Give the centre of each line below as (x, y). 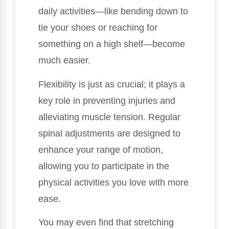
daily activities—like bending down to (113, 12)
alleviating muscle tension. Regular (109, 117)
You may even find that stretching (106, 223)
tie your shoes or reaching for (98, 28)
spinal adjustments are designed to (109, 133)
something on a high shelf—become (112, 44)
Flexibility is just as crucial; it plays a (112, 84)
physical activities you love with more (113, 182)
